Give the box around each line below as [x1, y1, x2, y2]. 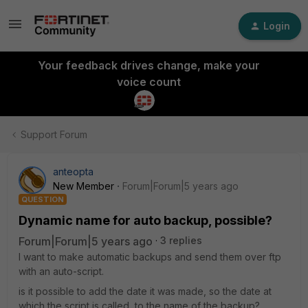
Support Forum [21, 129, 87, 140]
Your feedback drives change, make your [37, 58, 260, 72]
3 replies [160, 234, 202, 246]
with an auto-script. [19, 265, 104, 277]
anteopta [53, 166, 93, 177]
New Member [53, 180, 114, 192]
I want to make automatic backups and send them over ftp [19, 251, 281, 263]
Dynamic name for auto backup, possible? [19, 213, 272, 228]
